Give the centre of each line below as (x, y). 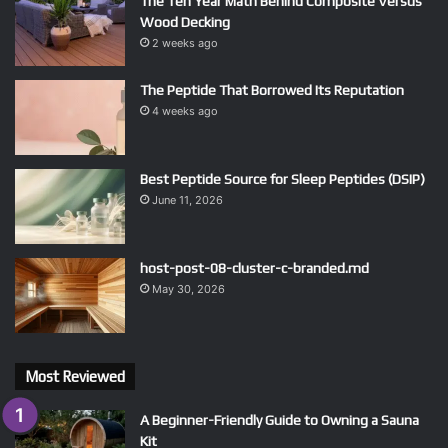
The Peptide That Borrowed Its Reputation (272, 90)
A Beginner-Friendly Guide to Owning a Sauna (279, 420)
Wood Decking (185, 22)
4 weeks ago (185, 111)
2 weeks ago (185, 43)
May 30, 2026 (188, 289)
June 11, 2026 (187, 200)
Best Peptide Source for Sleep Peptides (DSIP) (282, 179)
